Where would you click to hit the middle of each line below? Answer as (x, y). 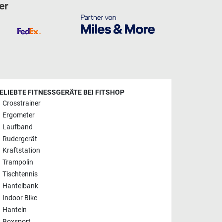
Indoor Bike (20, 198)
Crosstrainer (22, 104)
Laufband (18, 127)
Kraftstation (21, 151)
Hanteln (15, 210)
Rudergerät (20, 139)
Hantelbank (20, 186)
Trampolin (18, 163)
